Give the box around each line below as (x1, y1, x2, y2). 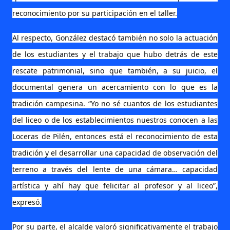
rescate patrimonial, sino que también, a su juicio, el (12, 66, 218, 75)
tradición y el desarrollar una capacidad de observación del (12, 148, 218, 158)
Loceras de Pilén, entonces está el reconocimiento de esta (12, 131, 218, 141)
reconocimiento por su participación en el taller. (12, 8, 177, 18)
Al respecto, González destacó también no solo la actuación (12, 33, 218, 43)
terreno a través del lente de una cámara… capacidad (12, 164, 218, 174)
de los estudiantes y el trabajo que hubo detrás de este (12, 49, 218, 59)
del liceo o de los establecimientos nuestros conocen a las (12, 115, 218, 125)
